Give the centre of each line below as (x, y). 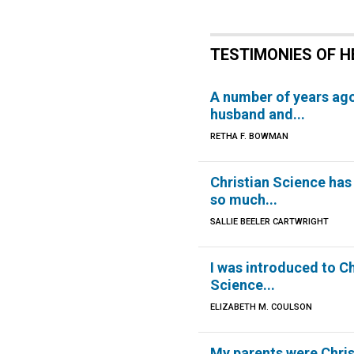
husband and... (258, 114)
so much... (244, 200)
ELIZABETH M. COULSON (262, 307)
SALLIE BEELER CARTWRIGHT (270, 222)
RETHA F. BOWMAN (250, 136)
